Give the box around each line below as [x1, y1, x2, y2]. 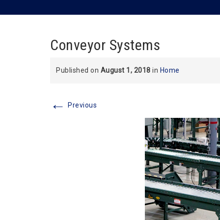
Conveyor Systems [50, 36, 160, 54]
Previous [66, 101, 97, 109]
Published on [56, 66, 101, 74]
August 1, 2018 [100, 66, 151, 74]
